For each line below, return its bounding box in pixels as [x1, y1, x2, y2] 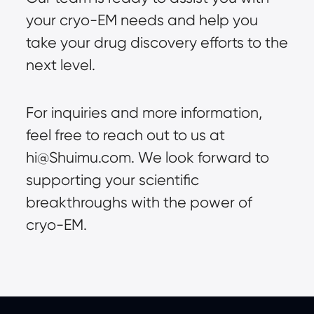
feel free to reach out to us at [25, 125, 225, 144]
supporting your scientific [25, 170, 199, 189]
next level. [25, 55, 95, 74]
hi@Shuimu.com [25, 148, 131, 166]
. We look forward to [130, 148, 269, 166]
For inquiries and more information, [25, 103, 262, 121]
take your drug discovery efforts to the [25, 33, 288, 51]
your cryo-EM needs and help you [25, 11, 258, 29]
